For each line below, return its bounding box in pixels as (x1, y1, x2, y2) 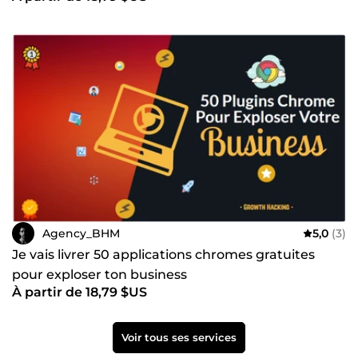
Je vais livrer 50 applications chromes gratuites (12, 247, 315, 263)
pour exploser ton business (12, 267, 187, 283)
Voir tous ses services (121, 331, 237, 344)
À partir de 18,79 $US (12, 284, 147, 300)
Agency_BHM (42, 225, 120, 241)
